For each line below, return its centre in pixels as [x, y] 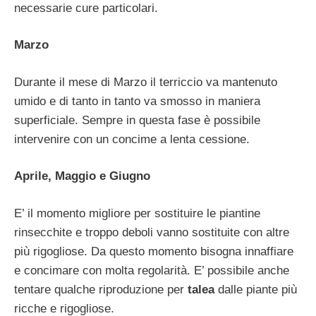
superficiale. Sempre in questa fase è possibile [137, 120]
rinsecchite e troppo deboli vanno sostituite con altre [152, 232]
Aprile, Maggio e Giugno [82, 176]
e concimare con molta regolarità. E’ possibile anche [152, 270]
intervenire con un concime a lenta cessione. [132, 139]
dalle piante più [256, 289]
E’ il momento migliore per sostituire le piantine [137, 213]
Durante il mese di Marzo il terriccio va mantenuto [146, 82]
